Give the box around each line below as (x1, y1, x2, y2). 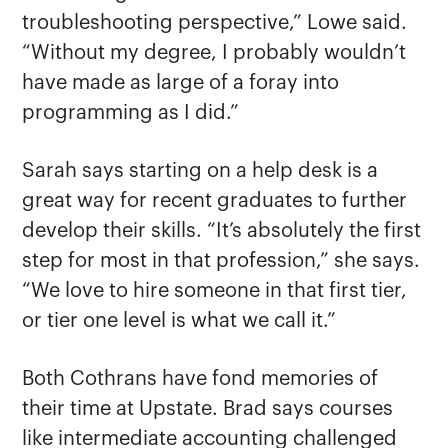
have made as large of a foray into (22, 73, 340, 94)
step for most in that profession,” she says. (22, 251, 421, 272)
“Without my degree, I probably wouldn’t (22, 43, 407, 64)
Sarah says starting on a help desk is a (22, 161, 379, 182)
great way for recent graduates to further (22, 191, 408, 212)
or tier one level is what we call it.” (22, 311, 337, 332)
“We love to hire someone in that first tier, (22, 281, 408, 302)
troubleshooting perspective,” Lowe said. (22, 13, 408, 34)
